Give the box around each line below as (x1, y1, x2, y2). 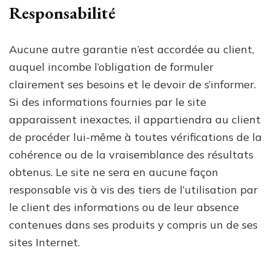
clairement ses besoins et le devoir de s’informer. (9, 77, 256, 91)
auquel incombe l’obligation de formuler (9, 59, 214, 74)
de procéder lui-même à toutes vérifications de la (9, 129, 262, 144)
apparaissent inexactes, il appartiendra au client (9, 112, 261, 126)
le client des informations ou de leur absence (9, 200, 239, 214)
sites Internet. (9, 235, 80, 249)
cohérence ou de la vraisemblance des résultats (9, 147, 253, 162)
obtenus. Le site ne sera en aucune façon (9, 165, 218, 179)
